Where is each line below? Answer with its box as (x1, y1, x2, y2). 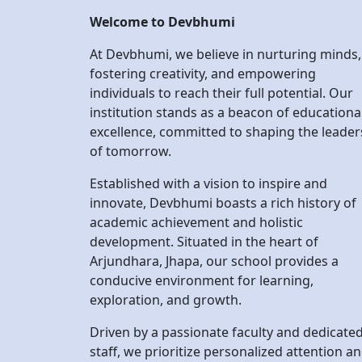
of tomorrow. (90, 48, 171, 67)
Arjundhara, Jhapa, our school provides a (90, 158, 339, 177)
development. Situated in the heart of (90, 139, 318, 158)
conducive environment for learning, (90, 178, 314, 196)
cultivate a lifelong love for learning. (90, 326, 309, 345)
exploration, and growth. (90, 197, 242, 216)
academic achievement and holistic (90, 120, 303, 138)
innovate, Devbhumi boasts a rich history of (90, 100, 356, 119)
